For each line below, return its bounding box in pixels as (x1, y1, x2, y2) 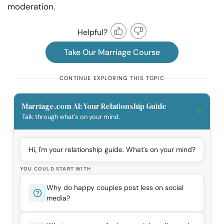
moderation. (7, 1, 55, 12)
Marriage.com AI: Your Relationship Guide (22, 101, 166, 112)
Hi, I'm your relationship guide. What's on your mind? (28, 145, 195, 154)
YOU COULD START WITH (20, 165, 91, 172)
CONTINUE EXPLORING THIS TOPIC (59, 74, 164, 82)
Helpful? (77, 26, 107, 37)
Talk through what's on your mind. (22, 112, 120, 121)
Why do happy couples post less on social (46, 183, 183, 192)
